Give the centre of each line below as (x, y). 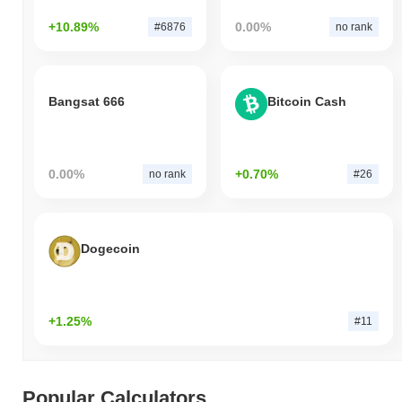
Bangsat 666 (87, 101)
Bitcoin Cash (306, 101)
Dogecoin (110, 248)
